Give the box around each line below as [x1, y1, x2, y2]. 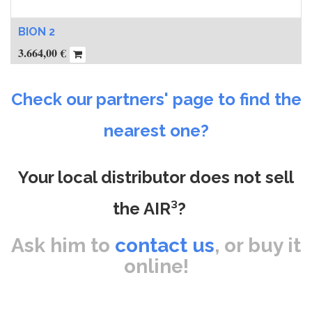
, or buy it [214, 234, 301, 257]
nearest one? [103, 120, 209, 141]
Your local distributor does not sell [18, 167, 294, 187]
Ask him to [11, 234, 115, 257]
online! [123, 255, 189, 278]
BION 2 [18, 25, 55, 39]
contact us [115, 234, 214, 257]
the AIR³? [113, 198, 186, 219]
